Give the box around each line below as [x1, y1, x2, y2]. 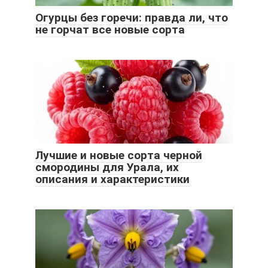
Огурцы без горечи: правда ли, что [35, 11, 228, 25]
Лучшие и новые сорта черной [35, 148, 202, 163]
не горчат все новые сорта [35, 23, 185, 37]
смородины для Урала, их [35, 160, 179, 175]
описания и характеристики [35, 172, 190, 187]
